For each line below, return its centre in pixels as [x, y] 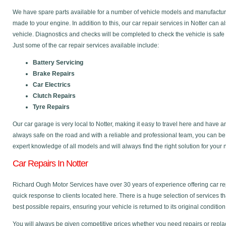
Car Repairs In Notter [50, 163]
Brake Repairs [54, 74]
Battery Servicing [58, 63]
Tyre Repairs [51, 107]
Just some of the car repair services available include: [86, 45]
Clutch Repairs [54, 96]
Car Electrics [52, 85]
